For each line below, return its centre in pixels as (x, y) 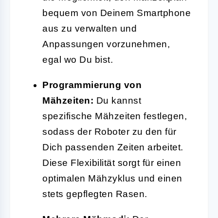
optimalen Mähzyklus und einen (112, 178)
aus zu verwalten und (90, 28)
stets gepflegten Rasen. (95, 194)
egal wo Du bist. (78, 59)
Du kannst (117, 100)
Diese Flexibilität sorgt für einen (112, 163)
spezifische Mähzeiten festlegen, (115, 116)
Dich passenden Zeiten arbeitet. (113, 147)
